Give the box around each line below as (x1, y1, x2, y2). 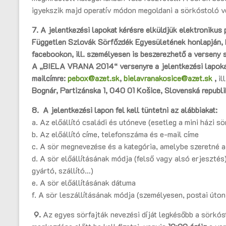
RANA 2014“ (73, 61, 120, 72)
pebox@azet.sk (68, 73, 120, 84)
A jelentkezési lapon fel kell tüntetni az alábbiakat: (43, 104, 217, 116)
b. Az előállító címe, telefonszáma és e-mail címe (32, 129, 199, 140)
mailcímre (32, 73, 64, 84)
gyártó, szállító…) (32, 165, 93, 176)
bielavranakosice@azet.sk (124, 73, 212, 84)
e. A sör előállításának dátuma (32, 177, 136, 188)
